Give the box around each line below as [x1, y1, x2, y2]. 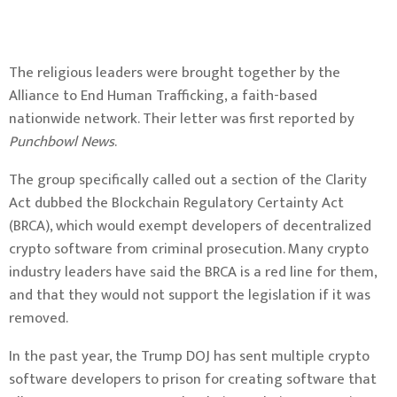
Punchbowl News [9, 129, 114, 154]
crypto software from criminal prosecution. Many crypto [9, 237, 369, 261]
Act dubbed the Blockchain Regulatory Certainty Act [9, 191, 344, 215]
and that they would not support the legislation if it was [9, 283, 370, 307]
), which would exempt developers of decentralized [45, 214, 371, 238]
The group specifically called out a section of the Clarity [9, 167, 367, 192]
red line [265, 260, 313, 284]
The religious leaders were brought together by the [9, 60, 340, 85]
